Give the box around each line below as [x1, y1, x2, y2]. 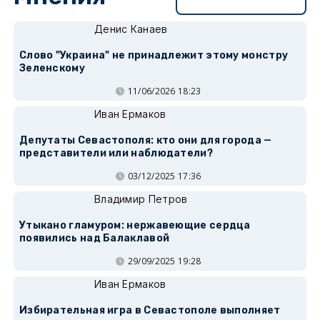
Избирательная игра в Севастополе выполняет [19, 304, 281, 316]
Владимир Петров [94, 192, 188, 205]
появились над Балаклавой [19, 231, 170, 244]
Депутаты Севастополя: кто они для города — [19, 134, 272, 146]
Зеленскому [19, 61, 85, 74]
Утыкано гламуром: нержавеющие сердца [19, 219, 251, 231]
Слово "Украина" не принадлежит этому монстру [19, 49, 289, 61]
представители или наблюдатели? [19, 146, 213, 159]
